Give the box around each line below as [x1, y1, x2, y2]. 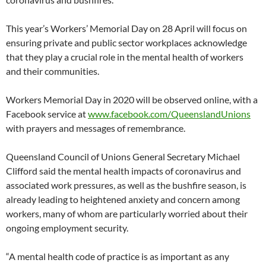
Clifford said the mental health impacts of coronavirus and [6, 165, 241, 176]
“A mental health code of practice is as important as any [6, 251, 229, 262]
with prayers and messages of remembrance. [6, 122, 185, 134]
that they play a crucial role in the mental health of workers [6, 51, 243, 62]
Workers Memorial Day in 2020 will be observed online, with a [6, 94, 258, 105]
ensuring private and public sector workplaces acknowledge [6, 37, 247, 48]
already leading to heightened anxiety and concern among [6, 194, 240, 205]
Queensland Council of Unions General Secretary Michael [6, 151, 240, 162]
